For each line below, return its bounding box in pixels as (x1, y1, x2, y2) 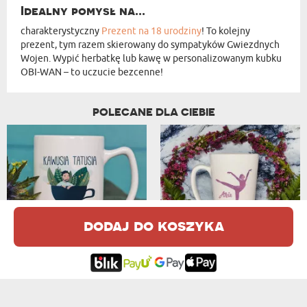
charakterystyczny (21, 25, 101, 37)
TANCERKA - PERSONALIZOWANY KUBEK (284, 229, 293, 241)
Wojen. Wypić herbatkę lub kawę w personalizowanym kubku (21, 52, 282, 64)
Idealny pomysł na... (21, 3, 145, 18)
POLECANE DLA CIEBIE (92, 105, 215, 119)
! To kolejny (201, 25, 250, 37)
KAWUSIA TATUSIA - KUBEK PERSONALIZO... (130, 229, 138, 241)
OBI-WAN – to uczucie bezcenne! (21, 66, 163, 78)
